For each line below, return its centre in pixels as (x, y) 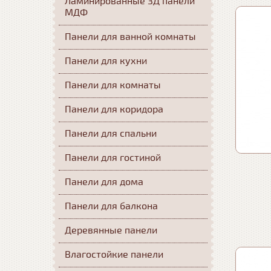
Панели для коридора (114, 109)
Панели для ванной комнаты (130, 37)
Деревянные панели (111, 230)
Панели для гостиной (113, 158)
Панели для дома (104, 182)
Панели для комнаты (113, 85)
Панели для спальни (111, 134)
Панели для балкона (111, 206)
